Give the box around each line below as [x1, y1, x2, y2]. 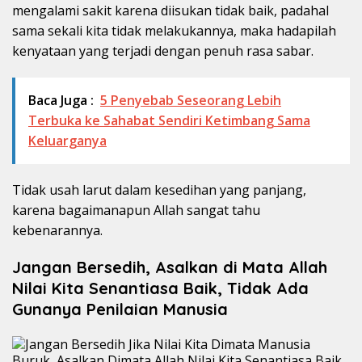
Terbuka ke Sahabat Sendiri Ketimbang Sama [28, 111, 310, 129]
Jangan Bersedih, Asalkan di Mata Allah [12, 256, 327, 277]
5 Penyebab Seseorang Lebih [100, 90, 281, 109]
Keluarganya [28, 131, 107, 149]
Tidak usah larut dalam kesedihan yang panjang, [12, 180, 306, 199]
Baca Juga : [28, 90, 94, 109]
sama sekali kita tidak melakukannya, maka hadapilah [12, 21, 336, 40]
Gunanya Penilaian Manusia [12, 298, 228, 319]
